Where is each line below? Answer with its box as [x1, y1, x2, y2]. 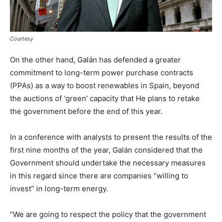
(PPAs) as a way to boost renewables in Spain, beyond [10, 80, 199, 90]
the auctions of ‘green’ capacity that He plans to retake [10, 93, 200, 103]
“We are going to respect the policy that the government [10, 209, 206, 219]
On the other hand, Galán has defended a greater [10, 55, 181, 64]
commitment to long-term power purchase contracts [10, 67, 193, 77]
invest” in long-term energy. [10, 183, 108, 193]
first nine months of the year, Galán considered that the [10, 145, 203, 155]
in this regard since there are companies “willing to [10, 170, 188, 180]
